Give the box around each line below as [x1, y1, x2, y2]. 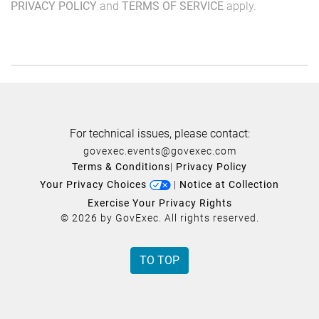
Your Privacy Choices [40, 178, 150, 190]
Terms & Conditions [72, 160, 170, 172]
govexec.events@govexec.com [83, 145, 236, 157]
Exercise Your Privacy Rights [87, 197, 232, 209]
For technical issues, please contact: [69, 126, 250, 140]
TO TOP [140, 253, 179, 267]
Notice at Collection [179, 178, 279, 190]
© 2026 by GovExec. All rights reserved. [60, 211, 259, 224]
